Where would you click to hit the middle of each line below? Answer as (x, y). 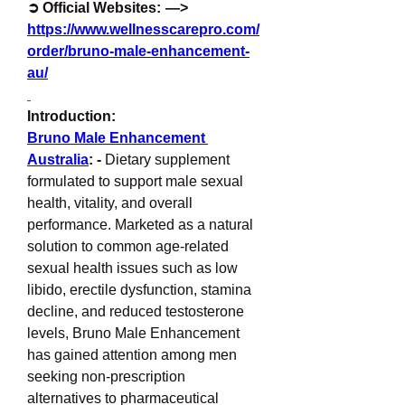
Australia (58, 160)
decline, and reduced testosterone (136, 311)
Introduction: (71, 116)
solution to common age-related (128, 246)
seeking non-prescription (106, 377)
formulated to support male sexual (135, 181)
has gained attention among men (132, 355)
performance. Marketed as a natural (140, 225)
